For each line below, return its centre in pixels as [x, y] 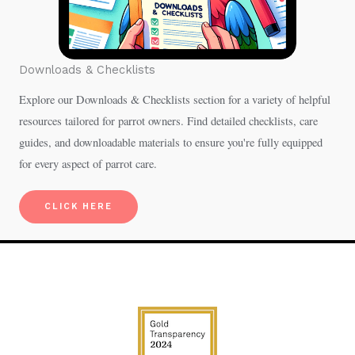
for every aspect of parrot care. [88, 164]
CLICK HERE [78, 206]
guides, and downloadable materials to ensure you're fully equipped [171, 142]
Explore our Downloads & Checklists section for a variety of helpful [175, 99]
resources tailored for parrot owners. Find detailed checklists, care [168, 121]
